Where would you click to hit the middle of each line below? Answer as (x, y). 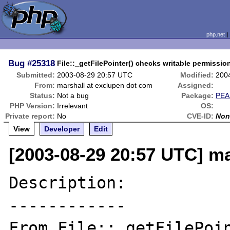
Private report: (30, 116)
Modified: (197, 75)
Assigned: (196, 85)
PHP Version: (33, 106)
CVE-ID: (200, 116)
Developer (62, 129)
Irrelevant (73, 106)
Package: (198, 95)
